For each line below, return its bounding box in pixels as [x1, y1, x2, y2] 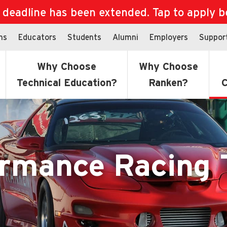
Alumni [112, 32, 138, 42]
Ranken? [148, 77, 188, 88]
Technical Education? [16, 77, 117, 88]
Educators [18, 32, 56, 42]
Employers [149, 32, 188, 42]
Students [67, 32, 101, 42]
